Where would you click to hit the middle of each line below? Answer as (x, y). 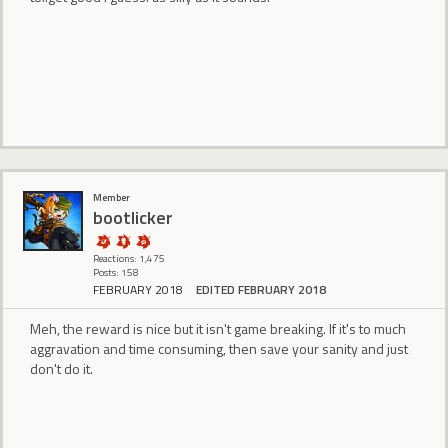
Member (111, 197)
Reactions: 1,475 (129, 258)
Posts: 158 (116, 272)
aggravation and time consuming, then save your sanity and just (219, 348)
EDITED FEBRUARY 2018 (261, 289)
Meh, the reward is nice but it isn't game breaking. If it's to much (218, 328)
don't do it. (61, 368)
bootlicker (133, 218)
